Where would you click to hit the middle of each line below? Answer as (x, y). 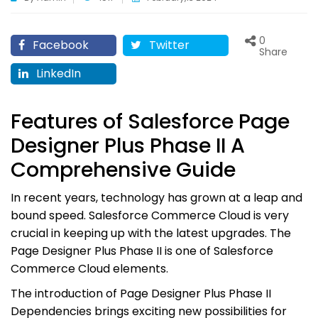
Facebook (59, 45)
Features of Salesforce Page (150, 121)
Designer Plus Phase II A (128, 145)
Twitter (168, 45)
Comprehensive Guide (123, 169)
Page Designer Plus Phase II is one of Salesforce (142, 251)
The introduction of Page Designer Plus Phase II (141, 293)
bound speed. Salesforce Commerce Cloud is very (150, 215)
